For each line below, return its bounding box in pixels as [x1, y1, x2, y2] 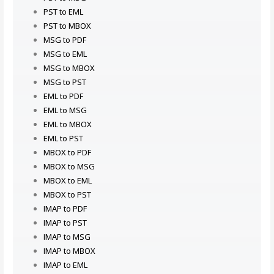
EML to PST [43, 133, 83, 144]
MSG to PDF [43, 34, 86, 46]
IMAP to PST [43, 217, 87, 229]
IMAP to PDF [43, 203, 87, 215]
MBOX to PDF [43, 147, 91, 158]
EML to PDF [43, 91, 83, 102]
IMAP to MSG [43, 231, 91, 243]
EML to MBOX [43, 119, 92, 130]
